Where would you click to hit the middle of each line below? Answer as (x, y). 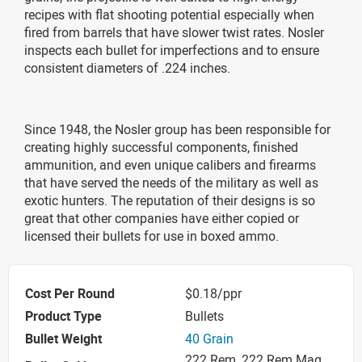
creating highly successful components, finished (161, 147)
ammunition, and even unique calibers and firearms (170, 165)
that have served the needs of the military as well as (171, 183)
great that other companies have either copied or (162, 218)
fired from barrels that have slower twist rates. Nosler (174, 32)
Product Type (63, 316)
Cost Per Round (70, 293)
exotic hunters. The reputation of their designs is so (170, 200)
